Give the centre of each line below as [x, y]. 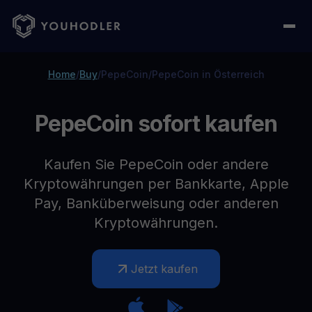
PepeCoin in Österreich [208, 74]
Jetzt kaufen [164, 269]
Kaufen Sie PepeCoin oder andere [156, 164]
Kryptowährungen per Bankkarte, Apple [156, 184]
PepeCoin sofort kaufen [156, 124]
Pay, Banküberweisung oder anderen [156, 203]
